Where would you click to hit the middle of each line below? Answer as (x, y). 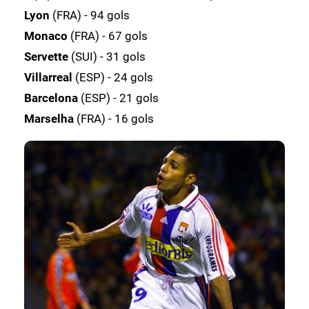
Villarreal (50, 77)
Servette (48, 56)
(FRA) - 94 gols (91, 15)
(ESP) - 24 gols (114, 77)
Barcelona (52, 98)
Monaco (47, 36)
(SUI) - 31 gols (108, 56)
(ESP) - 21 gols (120, 98)
